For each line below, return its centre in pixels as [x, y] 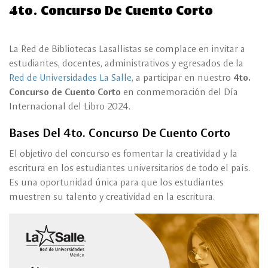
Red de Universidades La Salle [70, 77]
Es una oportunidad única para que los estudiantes [116, 182]
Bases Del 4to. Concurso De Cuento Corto [120, 133]
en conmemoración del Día [179, 92]
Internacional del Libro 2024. [70, 106]
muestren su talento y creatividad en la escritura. [112, 196]
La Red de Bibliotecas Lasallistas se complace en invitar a [127, 48]
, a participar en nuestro [182, 77]
